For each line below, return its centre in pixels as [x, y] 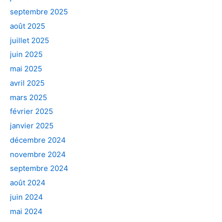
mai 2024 [26, 211]
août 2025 [28, 26]
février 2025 [31, 111]
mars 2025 [28, 97]
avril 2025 [27, 83]
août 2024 [28, 183]
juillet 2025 [29, 40]
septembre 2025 [39, 12]
